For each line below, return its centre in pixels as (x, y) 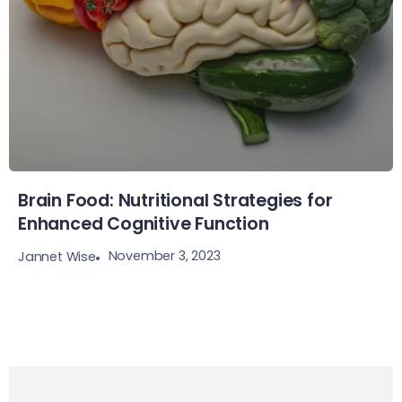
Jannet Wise (57, 256)
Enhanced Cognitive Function (144, 223)
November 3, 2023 (164, 256)
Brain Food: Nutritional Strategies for (175, 200)
